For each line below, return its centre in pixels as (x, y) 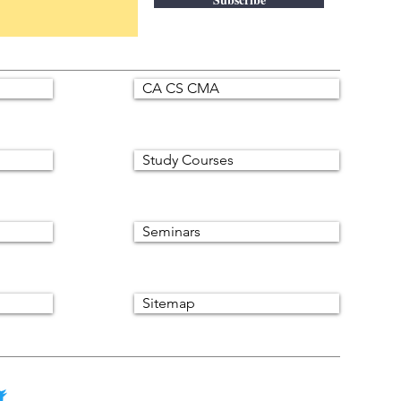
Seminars (171, 231)
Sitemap (169, 303)
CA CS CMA (181, 88)
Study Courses (188, 160)
